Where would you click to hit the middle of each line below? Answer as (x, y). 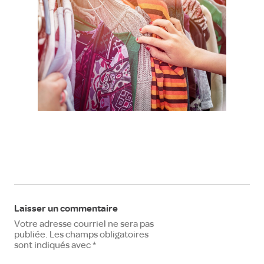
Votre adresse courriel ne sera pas (84, 224)
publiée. (31, 235)
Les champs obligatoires (99, 235)
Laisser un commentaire (66, 209)
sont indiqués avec (53, 245)
